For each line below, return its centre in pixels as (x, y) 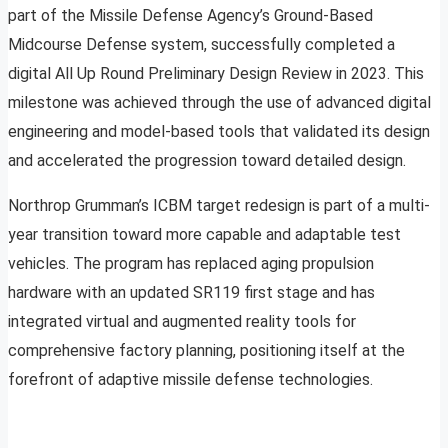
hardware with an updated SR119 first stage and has (191, 293)
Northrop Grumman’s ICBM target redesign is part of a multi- (219, 206)
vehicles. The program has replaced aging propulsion (191, 264)
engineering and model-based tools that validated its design (219, 132)
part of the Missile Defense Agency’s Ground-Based (190, 16)
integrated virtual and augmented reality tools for (182, 322)
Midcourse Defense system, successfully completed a (201, 45)
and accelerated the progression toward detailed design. (207, 161)
